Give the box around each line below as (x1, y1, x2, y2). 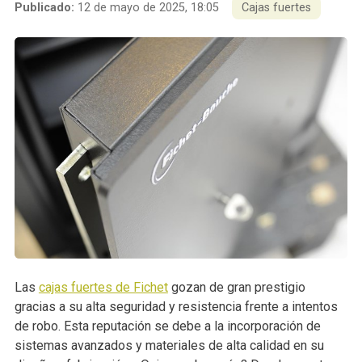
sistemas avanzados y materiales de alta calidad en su (14, 338, 324, 354)
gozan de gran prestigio (167, 280, 305, 296)
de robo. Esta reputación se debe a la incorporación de (14, 318, 321, 335)
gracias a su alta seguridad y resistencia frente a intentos (14, 299, 338, 315)
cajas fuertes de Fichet (38, 280, 168, 296)
